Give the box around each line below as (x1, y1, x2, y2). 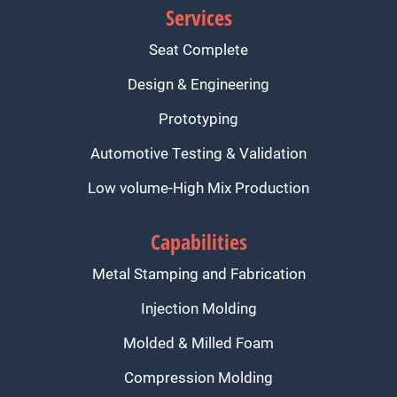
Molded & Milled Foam (123, 332, 274, 354)
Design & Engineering (128, 74, 269, 95)
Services (165, 3, 232, 33)
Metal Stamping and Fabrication (91, 263, 306, 284)
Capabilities (150, 227, 247, 257)
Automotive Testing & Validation (90, 143, 307, 164)
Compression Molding (124, 367, 273, 388)
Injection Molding (140, 298, 257, 319)
